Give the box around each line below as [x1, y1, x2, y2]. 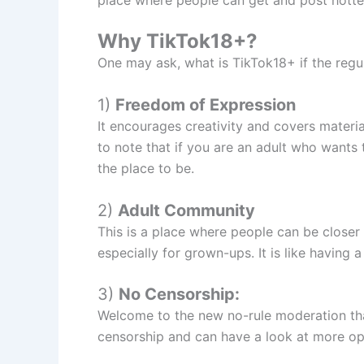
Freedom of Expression [115, 94, 296, 115]
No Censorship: [119, 284, 240, 305]
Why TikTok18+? [97, 29, 258, 54]
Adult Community [118, 200, 255, 220]
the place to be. [97, 159, 194, 176]
